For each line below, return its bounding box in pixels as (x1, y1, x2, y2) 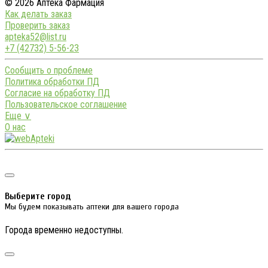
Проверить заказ (5, 20, 70, 32)
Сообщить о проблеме (5, 65, 93, 77)
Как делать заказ (5, 8, 72, 20)
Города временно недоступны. (5, 224, 123, 236)
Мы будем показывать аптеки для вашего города (5, 201, 179, 212)
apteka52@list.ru (5, 31, 66, 43)
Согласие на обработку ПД (5, 87, 110, 99)
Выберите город (5, 190, 71, 202)
